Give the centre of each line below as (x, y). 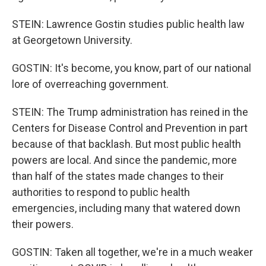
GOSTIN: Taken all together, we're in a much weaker (132, 252)
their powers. (43, 224)
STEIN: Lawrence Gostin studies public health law (128, 24)
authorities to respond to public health (101, 192)
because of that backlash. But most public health (126, 144)
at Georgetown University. (72, 40)
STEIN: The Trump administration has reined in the (130, 112)
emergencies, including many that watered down (126, 208)
